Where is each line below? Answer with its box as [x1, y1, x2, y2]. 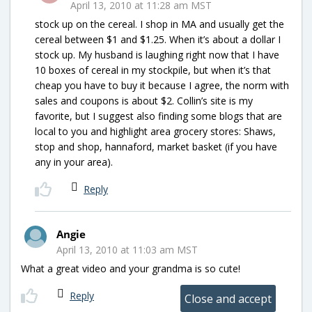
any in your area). [35, 155, 113, 169]
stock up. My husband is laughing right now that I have [35, 47, 279, 61]
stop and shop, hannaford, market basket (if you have [35, 139, 277, 153]
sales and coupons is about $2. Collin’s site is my [35, 93, 253, 107]
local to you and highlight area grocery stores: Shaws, [35, 124, 276, 138]
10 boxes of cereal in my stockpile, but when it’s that [35, 63, 271, 77]
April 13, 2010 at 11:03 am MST [56, 242, 198, 256]
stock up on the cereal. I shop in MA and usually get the [35, 17, 284, 31]
